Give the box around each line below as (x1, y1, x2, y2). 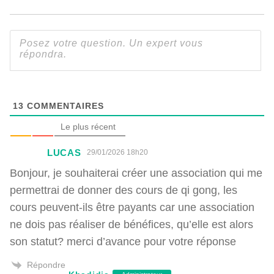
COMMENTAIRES (24, 100, 104, 111)
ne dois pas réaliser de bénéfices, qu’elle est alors (10, 217, 253, 231)
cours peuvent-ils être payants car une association (10, 200, 254, 213)
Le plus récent (61, 121, 116, 131)
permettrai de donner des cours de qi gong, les (10, 183, 237, 196)
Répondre (27, 259, 65, 270)
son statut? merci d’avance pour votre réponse (10, 234, 236, 248)
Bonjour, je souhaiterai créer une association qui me (10, 166, 262, 179)
